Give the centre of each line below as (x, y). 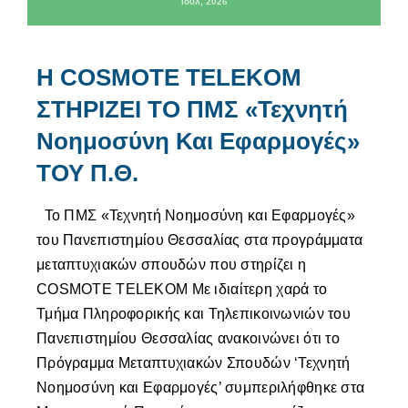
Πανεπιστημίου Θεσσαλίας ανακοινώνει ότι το (188, 339)
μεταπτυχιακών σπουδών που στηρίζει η (171, 265)
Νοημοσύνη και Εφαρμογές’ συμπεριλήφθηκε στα (200, 388)
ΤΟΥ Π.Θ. (87, 173)
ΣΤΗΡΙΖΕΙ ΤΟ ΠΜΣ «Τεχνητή (192, 110)
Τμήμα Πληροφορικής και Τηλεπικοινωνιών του (193, 314)
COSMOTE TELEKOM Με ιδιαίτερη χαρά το (182, 290)
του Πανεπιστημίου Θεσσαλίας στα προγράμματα (199, 240)
